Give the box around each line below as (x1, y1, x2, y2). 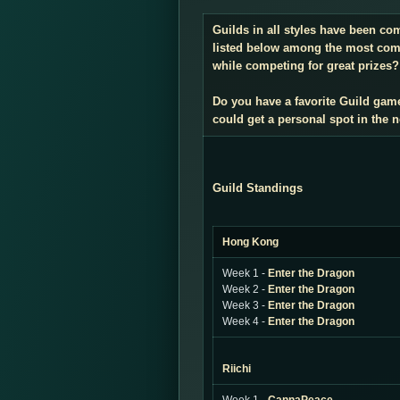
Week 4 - (222, 315, 268, 328)
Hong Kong (222, 236, 279, 248)
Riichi (222, 362, 251, 375)
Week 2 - (222, 283, 268, 296)
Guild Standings (212, 181, 303, 195)
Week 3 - (222, 299, 268, 312)
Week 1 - (222, 267, 268, 279)
